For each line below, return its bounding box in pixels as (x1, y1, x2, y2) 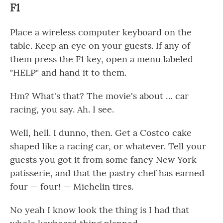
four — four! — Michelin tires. (10, 181, 133, 192)
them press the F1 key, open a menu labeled (10, 53, 193, 65)
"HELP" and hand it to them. (10, 67, 126, 78)
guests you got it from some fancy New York (10, 154, 197, 165)
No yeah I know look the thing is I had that (10, 204, 189, 216)
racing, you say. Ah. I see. (10, 104, 114, 115)
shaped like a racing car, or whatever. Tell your (10, 140, 206, 152)
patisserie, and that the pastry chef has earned (10, 167, 205, 179)
